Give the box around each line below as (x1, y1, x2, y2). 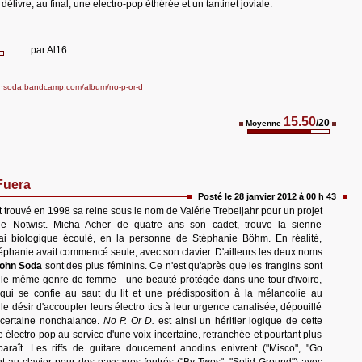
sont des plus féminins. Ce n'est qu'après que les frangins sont (42, 260, 322, 271)
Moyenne (246, 119, 281, 128)
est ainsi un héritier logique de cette (154, 315, 322, 326)
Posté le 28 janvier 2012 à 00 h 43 (197, 192, 336, 201)
